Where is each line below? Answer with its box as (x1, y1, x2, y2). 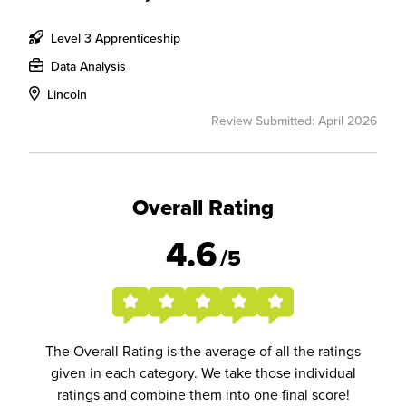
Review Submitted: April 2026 (211, 111, 377, 130)
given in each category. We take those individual (50, 362, 356, 382)
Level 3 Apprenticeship (47, 29, 180, 47)
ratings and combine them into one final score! (56, 384, 350, 404)
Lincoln (43, 85, 87, 103)
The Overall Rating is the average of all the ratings (45, 341, 361, 361)
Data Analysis (47, 57, 126, 75)
